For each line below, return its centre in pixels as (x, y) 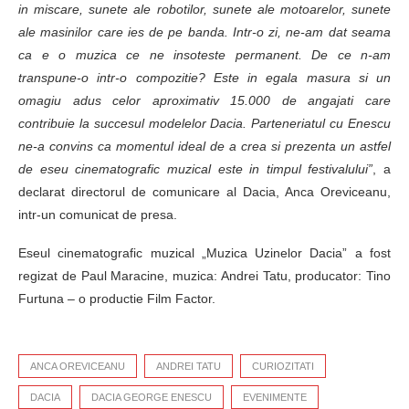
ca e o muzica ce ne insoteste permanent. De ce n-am (204, 54)
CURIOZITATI (283, 366)
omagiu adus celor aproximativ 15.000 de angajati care (204, 100)
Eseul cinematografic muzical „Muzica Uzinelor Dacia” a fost (204, 252)
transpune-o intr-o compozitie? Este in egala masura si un (204, 77)
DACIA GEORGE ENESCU (152, 397)
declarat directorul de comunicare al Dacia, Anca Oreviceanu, (204, 191)
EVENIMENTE (275, 397)
